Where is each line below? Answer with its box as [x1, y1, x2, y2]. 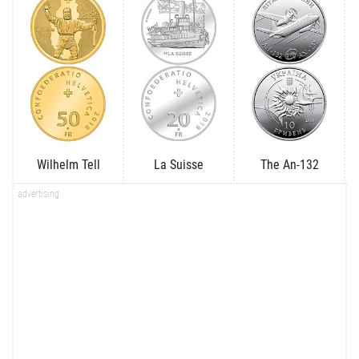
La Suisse [154, 156, 204, 172]
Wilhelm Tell [36, 156, 100, 172]
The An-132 [260, 156, 319, 172]
